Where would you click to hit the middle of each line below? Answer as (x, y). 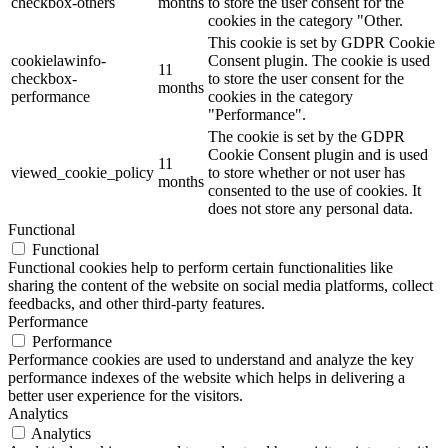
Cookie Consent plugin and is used (318, 155)
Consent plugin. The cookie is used (319, 61)
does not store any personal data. (310, 209)
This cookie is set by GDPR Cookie (321, 43)
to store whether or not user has (306, 173)
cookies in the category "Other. (305, 21)
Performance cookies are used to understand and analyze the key (211, 360)
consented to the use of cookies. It (314, 191)
